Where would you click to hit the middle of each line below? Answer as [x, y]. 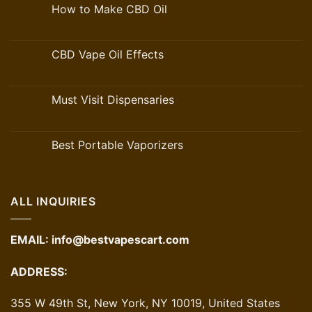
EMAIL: [31, 239]
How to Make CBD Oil [109, 9]
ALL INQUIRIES [53, 202]
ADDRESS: [39, 271]
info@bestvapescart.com [120, 239]
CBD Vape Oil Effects [108, 55]
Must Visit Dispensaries [113, 100]
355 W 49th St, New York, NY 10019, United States [145, 303]
